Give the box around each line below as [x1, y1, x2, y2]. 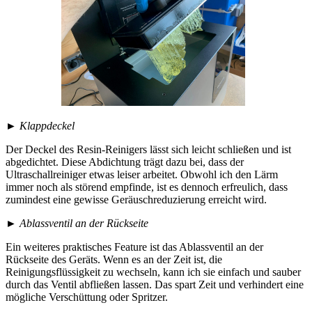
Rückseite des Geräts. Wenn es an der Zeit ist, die [6, 253, 222, 266]
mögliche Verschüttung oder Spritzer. [6, 291, 168, 304]
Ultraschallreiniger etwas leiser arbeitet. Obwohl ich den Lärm [6, 169, 278, 181]
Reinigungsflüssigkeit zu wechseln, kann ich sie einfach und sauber [6, 266, 301, 279]
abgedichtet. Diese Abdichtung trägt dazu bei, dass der [6, 156, 244, 169]
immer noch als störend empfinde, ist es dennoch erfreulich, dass [6, 181, 288, 194]
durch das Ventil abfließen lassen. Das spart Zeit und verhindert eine [6, 279, 304, 291]
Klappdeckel [17, 120, 75, 132]
